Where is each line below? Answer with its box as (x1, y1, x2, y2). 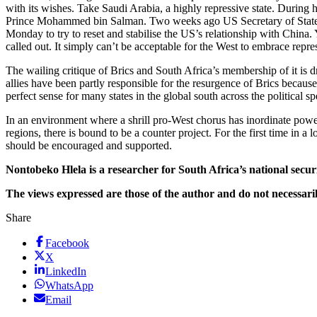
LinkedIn (45, 265, 86, 278)
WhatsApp (45, 279, 93, 292)
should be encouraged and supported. (6, 139, 172, 152)
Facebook (45, 237, 89, 250)
